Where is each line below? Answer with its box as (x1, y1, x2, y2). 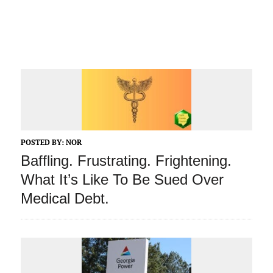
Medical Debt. (20, 190, 109, 207)
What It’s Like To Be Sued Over (20, 171, 224, 188)
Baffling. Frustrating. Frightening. (20, 152, 232, 169)
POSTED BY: (20, 138, 66, 147)
